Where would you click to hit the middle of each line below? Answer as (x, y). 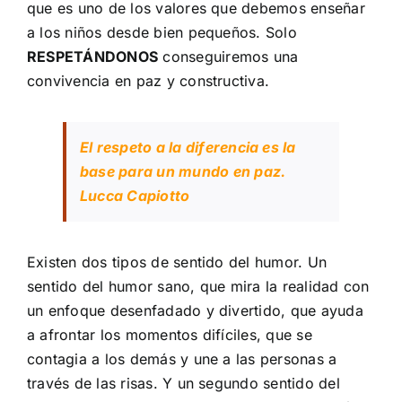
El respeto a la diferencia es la (188, 147)
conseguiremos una (228, 57)
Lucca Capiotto (135, 196)
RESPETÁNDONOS (93, 57)
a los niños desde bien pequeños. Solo (162, 32)
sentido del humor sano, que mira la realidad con (198, 286)
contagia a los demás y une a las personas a (182, 359)
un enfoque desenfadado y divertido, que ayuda (195, 310)
